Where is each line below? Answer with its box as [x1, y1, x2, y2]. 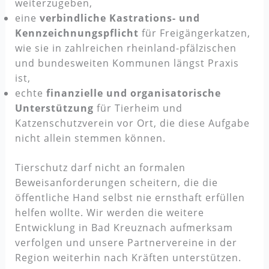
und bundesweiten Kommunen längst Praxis [14, 56, 239, 70]
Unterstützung [14, 101, 94, 115]
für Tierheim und [93, 101, 183, 115]
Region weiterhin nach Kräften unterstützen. [14, 251, 241, 265]
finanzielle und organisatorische [46, 86, 221, 100]
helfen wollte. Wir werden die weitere [14, 206, 204, 220]
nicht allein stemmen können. [14, 131, 166, 145]
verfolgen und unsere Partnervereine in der [14, 236, 237, 250]
